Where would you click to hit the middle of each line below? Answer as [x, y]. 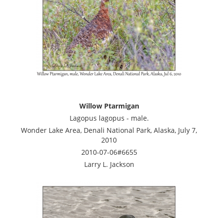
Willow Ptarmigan [109, 106]
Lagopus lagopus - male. [109, 118]
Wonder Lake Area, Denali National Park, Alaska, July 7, [109, 130]
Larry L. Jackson [109, 164]
